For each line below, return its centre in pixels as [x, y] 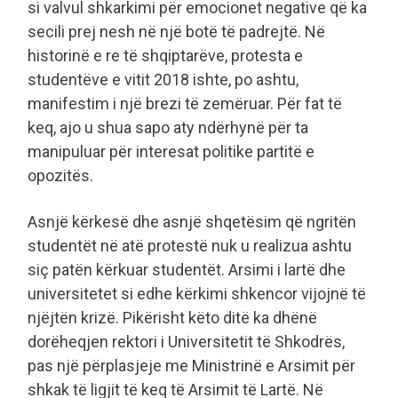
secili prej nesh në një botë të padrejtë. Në [176, 31]
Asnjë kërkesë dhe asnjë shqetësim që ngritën [192, 221]
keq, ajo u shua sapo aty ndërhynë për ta [168, 127]
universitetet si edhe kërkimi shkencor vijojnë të [197, 293]
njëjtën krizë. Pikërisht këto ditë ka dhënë [172, 317]
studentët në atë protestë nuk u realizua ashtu [190, 245]
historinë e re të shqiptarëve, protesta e [165, 55]
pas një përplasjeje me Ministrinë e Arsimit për [191, 365]
